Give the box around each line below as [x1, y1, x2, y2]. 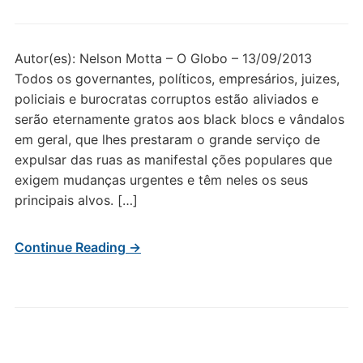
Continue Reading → [14, 239, 141, 255]
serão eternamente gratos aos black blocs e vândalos [14, 111, 344, 127]
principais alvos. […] [14, 192, 138, 208]
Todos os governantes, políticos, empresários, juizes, [14, 70, 340, 87]
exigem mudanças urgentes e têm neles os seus [14, 172, 308, 188]
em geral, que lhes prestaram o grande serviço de [14, 131, 320, 147]
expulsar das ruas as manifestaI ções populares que [14, 152, 332, 168]
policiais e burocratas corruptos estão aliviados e [14, 91, 318, 107]
